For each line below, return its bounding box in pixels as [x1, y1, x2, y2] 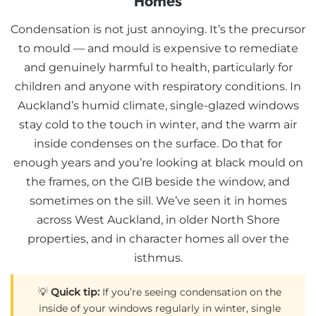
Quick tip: [50, 286, 99, 299]
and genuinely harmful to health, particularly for [23, 61, 293, 75]
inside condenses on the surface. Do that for [34, 137, 282, 151]
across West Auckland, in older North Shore [36, 213, 280, 227]
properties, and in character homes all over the [27, 232, 289, 246]
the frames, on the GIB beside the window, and [26, 175, 290, 189]
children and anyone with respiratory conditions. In [15, 80, 301, 94]
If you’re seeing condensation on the [99, 286, 281, 299]
